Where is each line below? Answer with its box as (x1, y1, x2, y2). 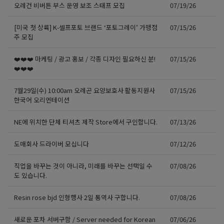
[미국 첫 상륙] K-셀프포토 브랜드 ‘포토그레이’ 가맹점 (14, 22, 157, 32)
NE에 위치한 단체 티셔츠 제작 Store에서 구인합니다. (14, 116, 157, 126)
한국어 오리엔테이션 (14, 94, 69, 104)
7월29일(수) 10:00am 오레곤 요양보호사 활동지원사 (14, 85, 155, 95)
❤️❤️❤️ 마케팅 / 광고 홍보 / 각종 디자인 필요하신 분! (14, 53, 155, 63)
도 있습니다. (14, 170, 47, 180)
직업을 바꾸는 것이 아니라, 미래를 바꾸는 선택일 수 (14, 160, 152, 170)
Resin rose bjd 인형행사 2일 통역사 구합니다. (14, 192, 140, 202)
